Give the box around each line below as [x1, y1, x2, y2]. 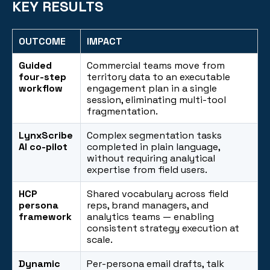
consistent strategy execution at [87, 221, 239, 234]
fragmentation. [87, 104, 158, 118]
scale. [87, 233, 113, 246]
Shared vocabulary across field [87, 187, 228, 200]
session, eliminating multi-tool [87, 93, 226, 106]
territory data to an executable [87, 70, 230, 83]
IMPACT [87, 34, 122, 48]
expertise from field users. [87, 163, 207, 176]
